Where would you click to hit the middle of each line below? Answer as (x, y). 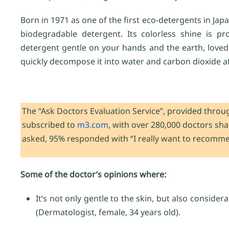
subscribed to (50, 125)
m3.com (93, 125)
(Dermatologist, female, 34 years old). (108, 212)
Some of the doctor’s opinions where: (93, 175)
